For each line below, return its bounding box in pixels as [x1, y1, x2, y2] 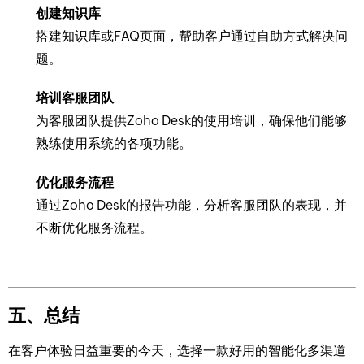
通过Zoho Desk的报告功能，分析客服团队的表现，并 [36, 197, 347, 213]
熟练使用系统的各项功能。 [36, 135, 192, 151]
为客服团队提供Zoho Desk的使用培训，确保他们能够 [36, 112, 347, 128]
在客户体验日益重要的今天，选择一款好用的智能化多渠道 [8, 343, 346, 359]
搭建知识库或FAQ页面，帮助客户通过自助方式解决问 [36, 28, 348, 44]
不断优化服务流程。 [36, 219, 153, 236]
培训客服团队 [36, 89, 114, 106]
